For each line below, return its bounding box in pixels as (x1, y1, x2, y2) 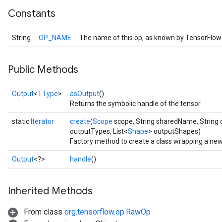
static (12, 117, 31, 125)
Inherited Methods (8, 185, 93, 197)
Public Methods (8, 63, 78, 76)
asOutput (70, 90, 99, 98)
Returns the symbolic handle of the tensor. (70, 100, 202, 108)
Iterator (31, 117, 54, 125)
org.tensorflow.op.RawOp (64, 207, 151, 217)
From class (22, 207, 64, 217)
